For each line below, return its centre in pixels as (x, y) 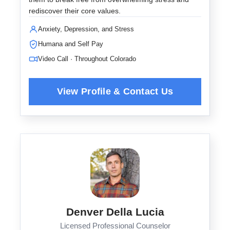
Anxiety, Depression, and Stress (86, 29)
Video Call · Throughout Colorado (87, 59)
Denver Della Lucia (115, 212)
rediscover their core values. (75, 11)
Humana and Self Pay (71, 44)
